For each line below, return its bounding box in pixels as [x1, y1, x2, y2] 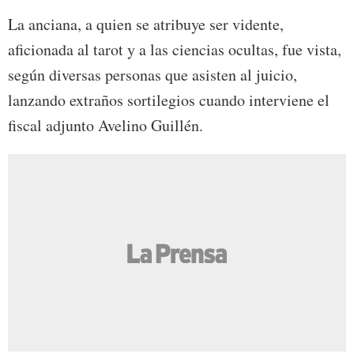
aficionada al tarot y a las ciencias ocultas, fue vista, [8, 39, 341, 61]
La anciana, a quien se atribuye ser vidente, [8, 13, 284, 36]
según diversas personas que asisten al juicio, [8, 64, 297, 86]
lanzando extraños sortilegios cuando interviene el [8, 89, 330, 111]
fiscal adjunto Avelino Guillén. [8, 115, 203, 137]
